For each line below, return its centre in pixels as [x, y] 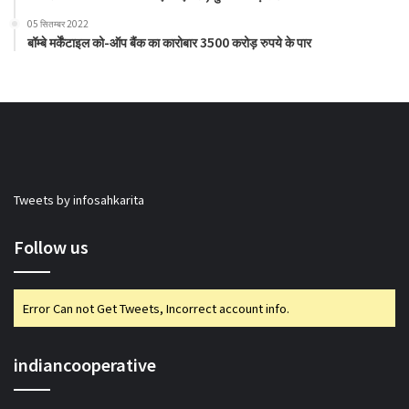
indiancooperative [85, 364]
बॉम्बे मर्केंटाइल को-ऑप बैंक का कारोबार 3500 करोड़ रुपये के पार [169, 42]
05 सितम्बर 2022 [58, 23]
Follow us [51, 246]
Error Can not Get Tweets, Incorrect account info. [156, 308]
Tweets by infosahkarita [79, 199]
